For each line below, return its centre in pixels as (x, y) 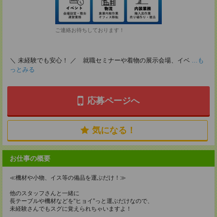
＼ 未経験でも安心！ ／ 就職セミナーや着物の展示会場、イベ (100, 60)
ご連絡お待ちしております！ (90, 30)
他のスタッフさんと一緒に (45, 193)
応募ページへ (113, 101)
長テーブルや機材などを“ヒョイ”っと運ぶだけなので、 (81, 201)
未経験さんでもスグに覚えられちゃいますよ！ (71, 209)
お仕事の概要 (30, 158)
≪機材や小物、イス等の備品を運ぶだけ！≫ (68, 178)
